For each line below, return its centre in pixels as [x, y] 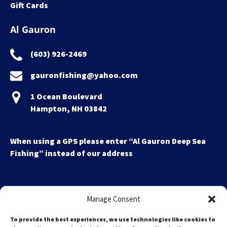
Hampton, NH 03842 [69, 108]
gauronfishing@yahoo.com [84, 75]
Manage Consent [113, 199]
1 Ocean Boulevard [66, 96]
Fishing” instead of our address [71, 153]
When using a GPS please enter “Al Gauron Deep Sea [108, 141]
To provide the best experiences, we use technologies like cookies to [113, 219]
